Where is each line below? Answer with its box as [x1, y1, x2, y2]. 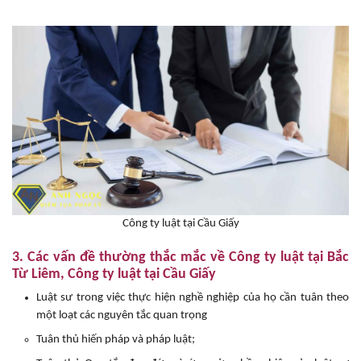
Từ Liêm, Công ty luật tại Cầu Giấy [12, 267, 216, 283]
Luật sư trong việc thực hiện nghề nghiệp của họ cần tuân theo [36, 292, 349, 305]
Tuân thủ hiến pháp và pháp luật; [36, 334, 195, 346]
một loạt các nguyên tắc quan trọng [36, 309, 207, 322]
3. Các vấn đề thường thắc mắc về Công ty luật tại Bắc [12, 250, 349, 266]
